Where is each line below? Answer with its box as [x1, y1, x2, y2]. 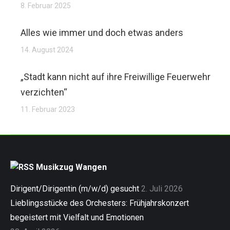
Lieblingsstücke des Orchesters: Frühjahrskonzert [10, 198, 189, 208]
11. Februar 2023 [21, 105, 75, 113]
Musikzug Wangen [36, 162, 107, 172]
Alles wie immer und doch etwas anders [21, 27, 183, 38]
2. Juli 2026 [141, 184, 183, 194]
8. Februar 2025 [21, 2, 71, 10]
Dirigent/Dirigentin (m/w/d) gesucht [10, 184, 139, 194]
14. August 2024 [21, 46, 73, 54]
